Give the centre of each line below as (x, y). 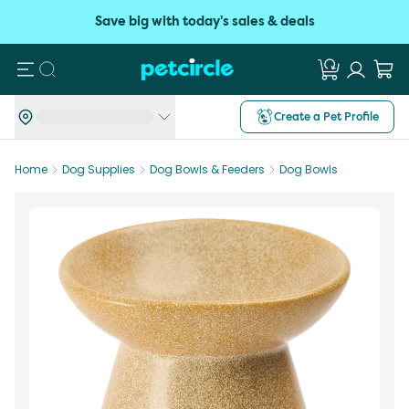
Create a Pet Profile (326, 116)
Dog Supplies (99, 169)
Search (73, 68)
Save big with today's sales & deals (204, 21)
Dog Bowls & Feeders (207, 169)
